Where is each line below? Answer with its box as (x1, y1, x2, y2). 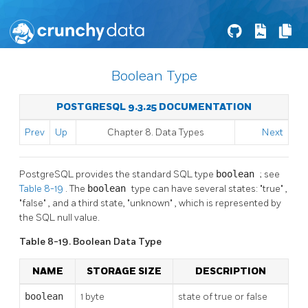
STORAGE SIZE (87, 265, 162, 277)
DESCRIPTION (195, 265, 266, 277)
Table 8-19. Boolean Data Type (19, 235, 162, 247)
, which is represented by (175, 197, 281, 209)
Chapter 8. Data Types (107, 126, 204, 138)
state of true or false (178, 290, 267, 302)
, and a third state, (48, 197, 127, 209)
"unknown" (127, 197, 175, 209)
